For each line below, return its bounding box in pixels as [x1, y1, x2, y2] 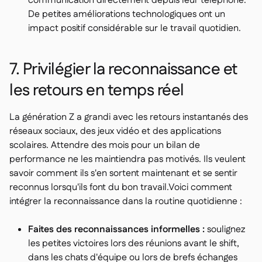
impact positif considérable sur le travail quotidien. [28, 21, 241, 35]
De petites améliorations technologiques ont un [28, 7, 225, 21]
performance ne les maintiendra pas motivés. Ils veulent [9, 152, 246, 166]
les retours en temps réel [9, 78, 184, 102]
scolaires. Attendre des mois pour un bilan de [9, 138, 200, 152]
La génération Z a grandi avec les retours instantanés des [9, 110, 248, 124]
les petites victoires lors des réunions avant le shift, [28, 236, 239, 250]
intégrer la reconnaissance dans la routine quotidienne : [9, 194, 242, 208]
